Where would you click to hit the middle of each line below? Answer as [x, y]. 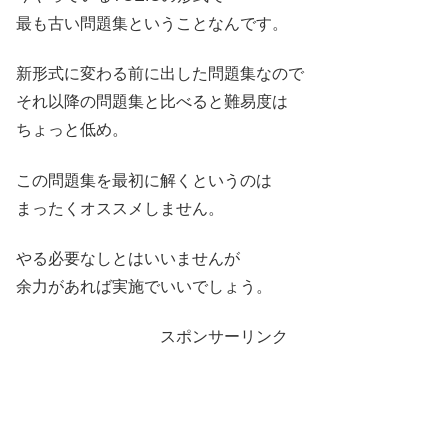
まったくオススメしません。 [120, 208]
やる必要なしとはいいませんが [128, 259]
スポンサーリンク [224, 337]
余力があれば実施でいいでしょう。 [144, 287]
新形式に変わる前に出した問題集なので [160, 74]
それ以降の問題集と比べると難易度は [152, 102]
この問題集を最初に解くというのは [144, 180]
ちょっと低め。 [72, 130]
